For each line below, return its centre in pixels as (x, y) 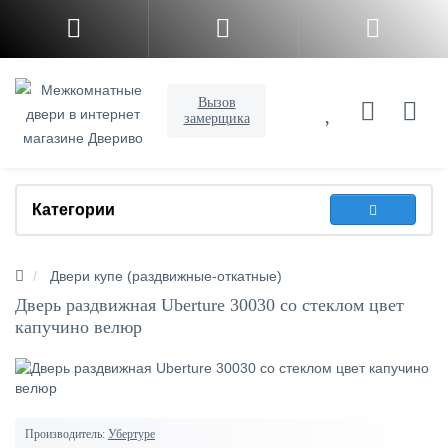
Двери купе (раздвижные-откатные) (166, 276)
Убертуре (131, 434)
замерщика (216, 118)
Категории (73, 209)
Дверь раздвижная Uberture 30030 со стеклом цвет (209, 305)
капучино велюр (78, 327)
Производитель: (65, 434)
